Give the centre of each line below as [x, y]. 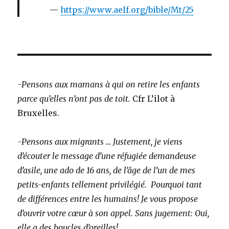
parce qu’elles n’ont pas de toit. [74, 99]
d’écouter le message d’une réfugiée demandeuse [107, 156]
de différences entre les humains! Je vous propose [108, 199]
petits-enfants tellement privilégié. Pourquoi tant [110, 185]
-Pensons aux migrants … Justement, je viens [100, 142]
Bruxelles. [39, 113]
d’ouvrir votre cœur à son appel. [75, 213]
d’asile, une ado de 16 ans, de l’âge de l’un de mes [107, 170]
